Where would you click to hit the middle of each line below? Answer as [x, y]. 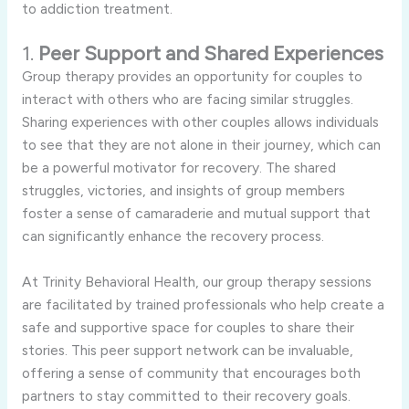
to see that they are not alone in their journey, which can [201, 145]
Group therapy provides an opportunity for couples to [192, 77]
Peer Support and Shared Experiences [210, 54]
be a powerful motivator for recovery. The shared [178, 168]
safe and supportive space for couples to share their [188, 328]
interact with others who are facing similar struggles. [187, 100]
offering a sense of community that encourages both [191, 373]
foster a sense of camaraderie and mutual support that [196, 214]
